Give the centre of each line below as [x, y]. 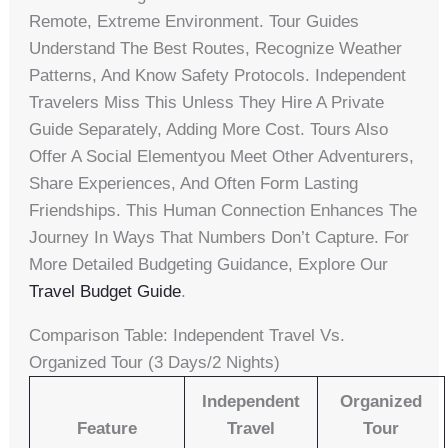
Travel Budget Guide [105, 292]
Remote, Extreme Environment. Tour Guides [194, 22]
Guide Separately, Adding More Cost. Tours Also [209, 130]
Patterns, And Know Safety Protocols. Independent [218, 76]
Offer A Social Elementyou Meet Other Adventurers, [222, 157]
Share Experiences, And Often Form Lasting [194, 184]
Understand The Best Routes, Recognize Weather [216, 49]
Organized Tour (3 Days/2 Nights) [155, 363]
